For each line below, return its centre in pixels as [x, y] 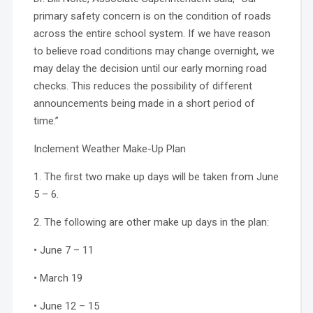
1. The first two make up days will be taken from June [156, 176]
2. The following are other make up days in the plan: [151, 222]
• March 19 [58, 278]
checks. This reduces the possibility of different [143, 86]
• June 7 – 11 [63, 250]
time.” [46, 121]
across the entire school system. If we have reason [152, 33]
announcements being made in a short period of [144, 103]
